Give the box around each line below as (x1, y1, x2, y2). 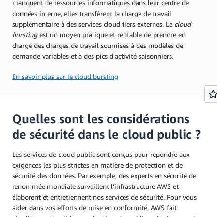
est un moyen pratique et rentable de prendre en (39, 31, 186, 39)
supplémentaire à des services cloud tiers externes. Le (12, 20, 174, 29)
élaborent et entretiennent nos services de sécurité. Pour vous (12, 193, 197, 201)
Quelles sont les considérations (12, 111, 189, 126)
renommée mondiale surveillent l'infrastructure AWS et (12, 182, 179, 191)
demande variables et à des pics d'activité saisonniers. (12, 52, 173, 61)
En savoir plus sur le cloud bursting (12, 72, 118, 81)
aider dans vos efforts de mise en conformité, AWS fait (12, 203, 177, 212)
